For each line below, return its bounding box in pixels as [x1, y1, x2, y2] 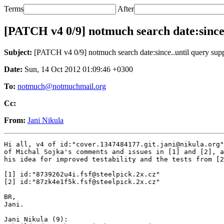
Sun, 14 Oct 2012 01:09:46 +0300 [22, 64, 133, 73]
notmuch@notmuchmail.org [17, 81, 106, 90]
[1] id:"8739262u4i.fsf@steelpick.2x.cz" [4, 170, 160, 178]
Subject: [4, 47, 32, 56]
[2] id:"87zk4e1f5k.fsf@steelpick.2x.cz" [4, 177, 160, 185]
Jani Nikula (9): [4, 215, 68, 223]
